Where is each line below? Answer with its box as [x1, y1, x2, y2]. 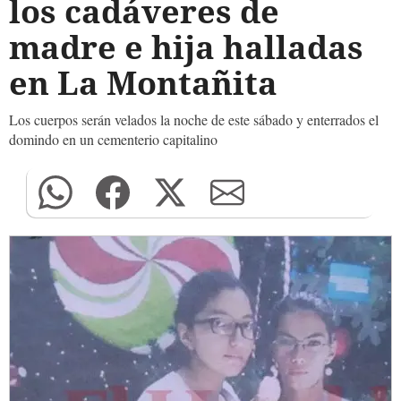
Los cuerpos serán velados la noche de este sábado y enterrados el [9, 110, 379, 129]
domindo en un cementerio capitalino [9, 130, 218, 149]
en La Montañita [9, 61, 277, 105]
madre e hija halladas [9, 25, 363, 69]
